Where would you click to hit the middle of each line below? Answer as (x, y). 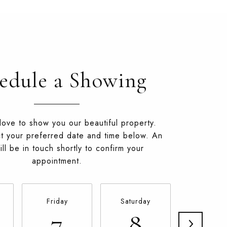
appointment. (57, 161)
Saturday (136, 201)
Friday (57, 201)
